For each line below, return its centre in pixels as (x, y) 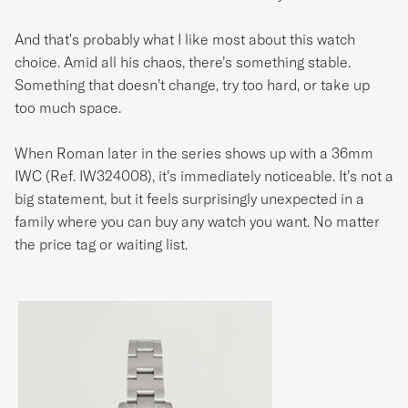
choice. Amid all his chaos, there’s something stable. (183, 62)
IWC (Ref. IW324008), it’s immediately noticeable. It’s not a (204, 176)
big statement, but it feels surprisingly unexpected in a (189, 199)
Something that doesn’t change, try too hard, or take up (192, 85)
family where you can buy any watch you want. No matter (197, 222)
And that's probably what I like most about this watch (185, 40)
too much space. (68, 108)
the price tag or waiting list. (101, 245)
